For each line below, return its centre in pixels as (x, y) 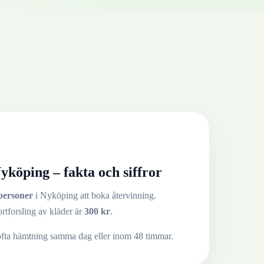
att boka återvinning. (117, 195)
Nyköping (59, 195)
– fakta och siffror (106, 172)
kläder (61, 211)
